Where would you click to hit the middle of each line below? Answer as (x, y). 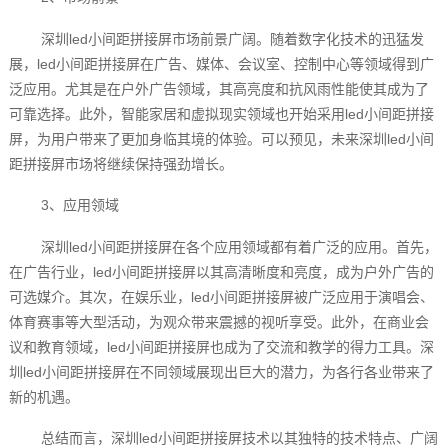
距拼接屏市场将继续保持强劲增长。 (120, 163)
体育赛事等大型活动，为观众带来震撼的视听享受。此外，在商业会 (218, 321)
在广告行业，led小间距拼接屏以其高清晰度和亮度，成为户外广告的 (221, 271)
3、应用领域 (79, 205)
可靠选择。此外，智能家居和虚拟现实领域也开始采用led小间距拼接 (221, 113)
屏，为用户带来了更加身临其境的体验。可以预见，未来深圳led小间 (221, 138)
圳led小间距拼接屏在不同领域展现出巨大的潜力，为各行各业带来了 (221, 371)
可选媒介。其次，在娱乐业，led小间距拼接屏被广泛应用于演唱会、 (221, 296)
